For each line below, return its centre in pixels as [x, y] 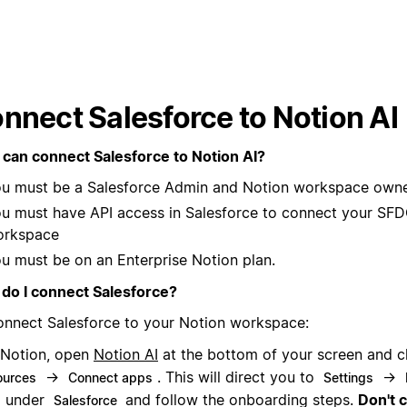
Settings [348, 377]
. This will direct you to [238, 377]
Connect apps [110, 377]
